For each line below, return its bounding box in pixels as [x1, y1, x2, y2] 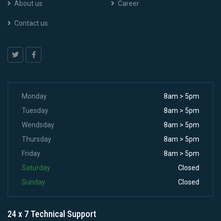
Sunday [22, 178, 45, 186]
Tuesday [22, 107, 48, 114]
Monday [22, 92, 47, 100]
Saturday [22, 164, 50, 172]
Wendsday [22, 121, 54, 129]
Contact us [14, 19, 48, 27]
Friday [22, 149, 40, 157]
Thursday [22, 135, 51, 143]
